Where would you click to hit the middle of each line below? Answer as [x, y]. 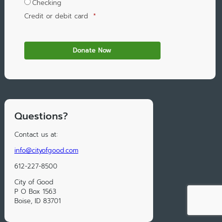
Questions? [41, 116]
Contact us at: [36, 135]
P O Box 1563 [35, 192]
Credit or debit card [56, 16]
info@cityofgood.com [46, 151]
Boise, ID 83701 [37, 201]
